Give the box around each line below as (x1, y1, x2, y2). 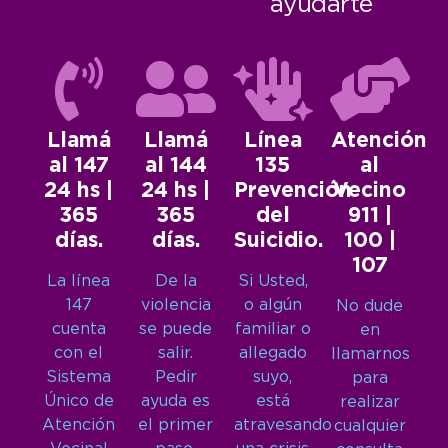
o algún (243, 297, 302, 313)
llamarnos (331, 346, 410, 362)
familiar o (234, 321, 311, 337)
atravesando (234, 417, 332, 433)
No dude (336, 298, 403, 314)
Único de (43, 393, 114, 409)
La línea (47, 273, 110, 289)
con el (54, 345, 103, 361)
